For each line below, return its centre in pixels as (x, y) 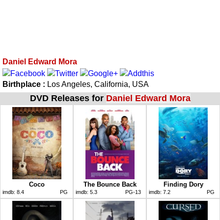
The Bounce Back (110, 184)
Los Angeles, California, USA (98, 84)
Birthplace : (25, 84)
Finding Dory (183, 184)
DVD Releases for (68, 98)
